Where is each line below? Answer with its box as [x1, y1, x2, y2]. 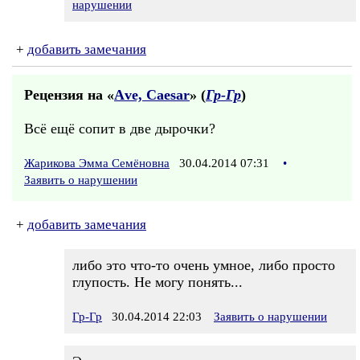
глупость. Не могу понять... [72, 274, 243, 290]
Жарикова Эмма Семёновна [24, 157, 170, 170]
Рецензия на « [24, 87, 114, 103]
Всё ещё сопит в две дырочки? [24, 121, 215, 137]
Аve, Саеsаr [114, 87, 190, 103]
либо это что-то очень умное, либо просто [72, 257, 335, 273]
